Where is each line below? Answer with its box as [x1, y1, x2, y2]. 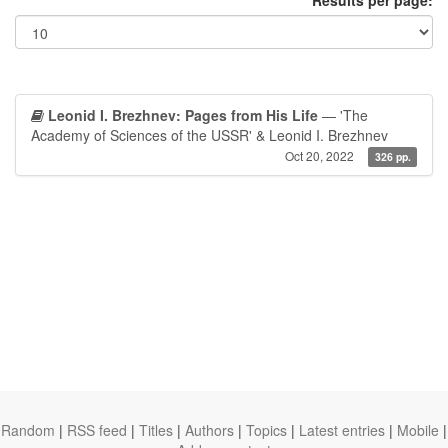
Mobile [397, 420, 439, 440]
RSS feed [67, 420, 127, 440]
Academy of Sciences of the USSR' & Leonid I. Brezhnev [31, 125, 388, 145]
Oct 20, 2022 [285, 147, 355, 164]
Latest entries [299, 420, 385, 440]
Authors [185, 420, 234, 440]
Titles [139, 420, 173, 440]
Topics [246, 420, 287, 440]
